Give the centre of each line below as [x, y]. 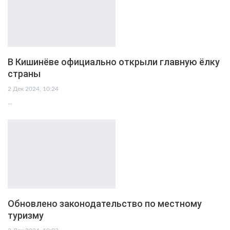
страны [24, 73]
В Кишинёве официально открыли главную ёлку [114, 62]
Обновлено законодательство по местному [105, 204]
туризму [26, 216]
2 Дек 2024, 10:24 [33, 89]
